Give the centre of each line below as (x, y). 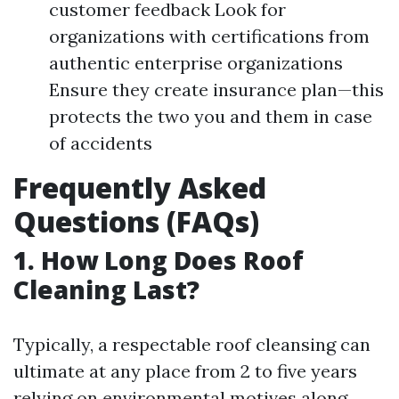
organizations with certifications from (209, 36)
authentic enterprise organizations (196, 63)
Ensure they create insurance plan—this (216, 90)
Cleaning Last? (106, 289)
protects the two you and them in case (211, 116)
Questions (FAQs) (136, 221)
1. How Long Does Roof (159, 260)
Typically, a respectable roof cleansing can (192, 344)
